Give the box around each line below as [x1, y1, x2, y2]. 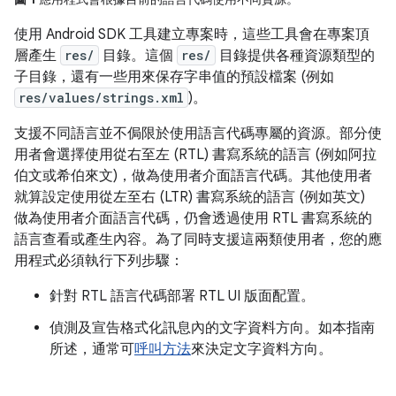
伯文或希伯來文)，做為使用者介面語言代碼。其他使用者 [14, 167, 372, 186]
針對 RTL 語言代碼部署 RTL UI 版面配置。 [49, 287, 315, 306]
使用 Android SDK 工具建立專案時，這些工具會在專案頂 [14, 26, 369, 44]
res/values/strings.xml [19, 89, 184, 107]
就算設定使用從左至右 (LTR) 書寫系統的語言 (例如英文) [14, 188, 365, 207]
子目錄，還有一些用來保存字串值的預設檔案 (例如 [14, 68, 334, 87]
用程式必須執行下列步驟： [14, 252, 184, 270]
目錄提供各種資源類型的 [216, 47, 375, 65]
